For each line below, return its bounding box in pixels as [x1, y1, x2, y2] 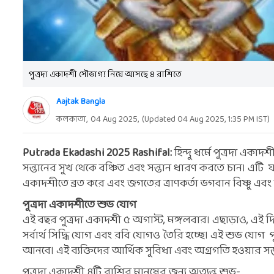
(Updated [142, 113, 177, 127]
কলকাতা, [56, 113, 87, 127]
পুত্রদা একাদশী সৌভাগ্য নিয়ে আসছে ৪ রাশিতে [29, 68, 182, 82]
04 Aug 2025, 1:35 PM [177, 113, 254, 127]
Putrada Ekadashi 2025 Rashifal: [23, 144, 172, 163]
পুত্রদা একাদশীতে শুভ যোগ [23, 196, 136, 215]
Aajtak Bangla [56, 95, 105, 109]
